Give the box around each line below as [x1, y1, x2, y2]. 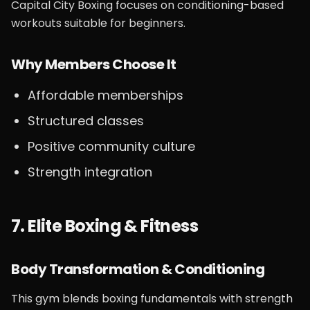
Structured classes [28, 112, 144, 129]
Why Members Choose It [11, 55, 176, 74]
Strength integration [28, 163, 152, 181]
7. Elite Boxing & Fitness [11, 215, 198, 237]
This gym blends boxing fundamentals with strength [11, 291, 293, 307]
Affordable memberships [28, 86, 183, 104]
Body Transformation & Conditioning [11, 259, 264, 279]
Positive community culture [28, 138, 195, 155]
